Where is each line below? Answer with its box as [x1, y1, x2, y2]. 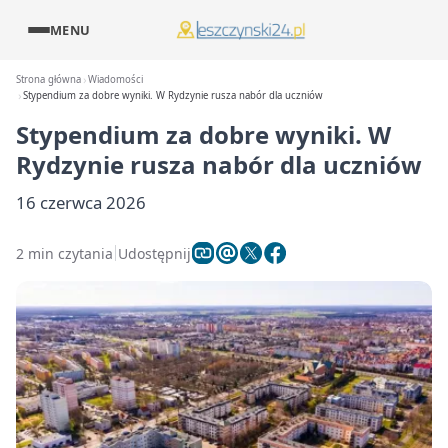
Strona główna [16, 73, 81, 86]
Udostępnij [118, 243, 191, 263]
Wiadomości [88, 73, 144, 86]
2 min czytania [16, 243, 113, 263]
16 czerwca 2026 [16, 191, 146, 214]
